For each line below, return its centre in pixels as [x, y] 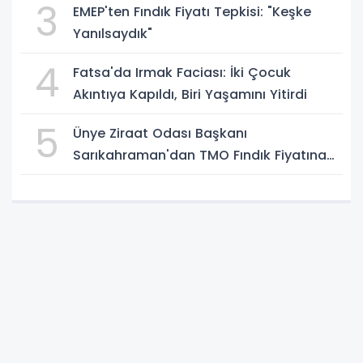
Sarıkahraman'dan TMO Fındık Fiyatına [200, 155]
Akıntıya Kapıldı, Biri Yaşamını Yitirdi [190, 94]
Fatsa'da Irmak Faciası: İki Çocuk [182, 73]
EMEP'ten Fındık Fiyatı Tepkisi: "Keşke [192, 12]
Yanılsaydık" [113, 34]
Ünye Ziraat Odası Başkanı [160, 133]
